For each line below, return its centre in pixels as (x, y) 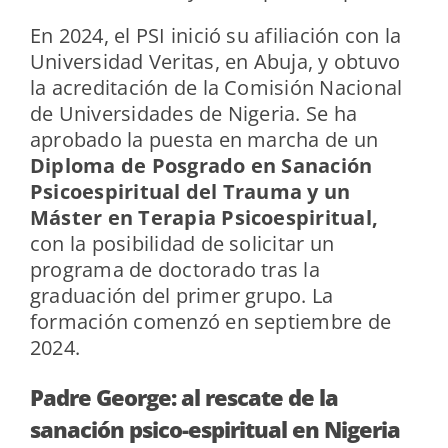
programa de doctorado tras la (174, 270)
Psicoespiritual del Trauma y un (190, 192)
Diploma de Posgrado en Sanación (201, 166)
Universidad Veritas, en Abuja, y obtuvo (215, 62)
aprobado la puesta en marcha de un (204, 140)
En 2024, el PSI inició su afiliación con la (215, 36)
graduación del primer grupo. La (181, 296)
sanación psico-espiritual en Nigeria (214, 429)
